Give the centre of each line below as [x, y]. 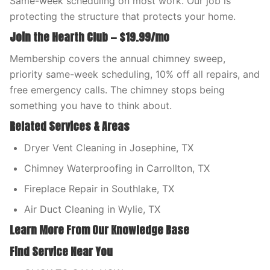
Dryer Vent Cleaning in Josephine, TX [109, 148]
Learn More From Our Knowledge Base [99, 230]
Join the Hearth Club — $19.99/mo [89, 37]
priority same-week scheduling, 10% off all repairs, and [135, 74]
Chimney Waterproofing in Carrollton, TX [117, 168]
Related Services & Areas [70, 126]
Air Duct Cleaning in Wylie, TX [92, 209]
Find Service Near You [61, 252]
